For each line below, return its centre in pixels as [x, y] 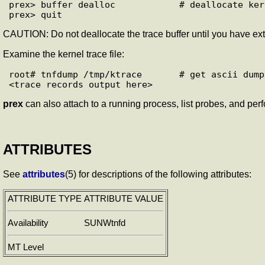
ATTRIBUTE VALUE [124, 199]
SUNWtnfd [105, 223]
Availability [28, 223]
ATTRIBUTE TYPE [45, 199]
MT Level [26, 248]
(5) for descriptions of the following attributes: [158, 174]
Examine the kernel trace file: [64, 54]
